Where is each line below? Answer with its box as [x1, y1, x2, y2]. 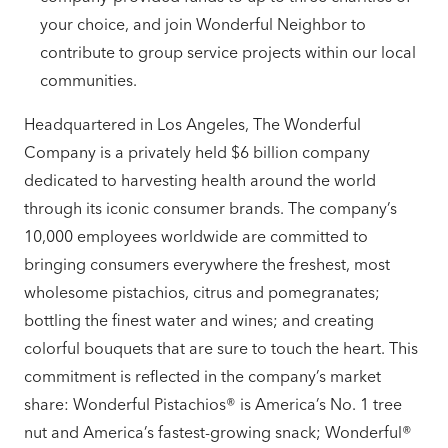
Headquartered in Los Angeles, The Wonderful [24, 114, 361, 134]
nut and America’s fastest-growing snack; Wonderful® [24, 422, 412, 442]
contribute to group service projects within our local [40, 42, 416, 62]
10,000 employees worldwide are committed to [24, 226, 368, 246]
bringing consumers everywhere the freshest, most [24, 254, 390, 274]
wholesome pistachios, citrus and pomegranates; [24, 282, 380, 302]
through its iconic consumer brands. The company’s [24, 198, 397, 218]
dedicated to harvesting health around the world [24, 170, 376, 190]
